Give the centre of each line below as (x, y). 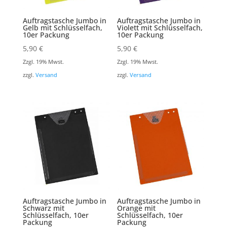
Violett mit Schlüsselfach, (160, 27)
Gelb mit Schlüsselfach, (62, 27)
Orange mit (137, 208)
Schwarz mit (43, 208)
